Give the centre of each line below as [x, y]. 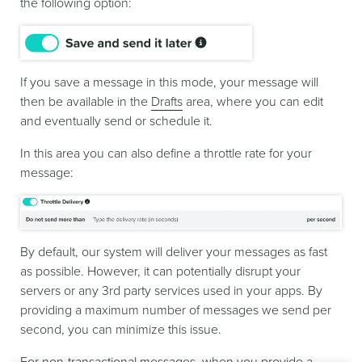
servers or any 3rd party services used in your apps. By [171, 291]
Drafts [167, 101]
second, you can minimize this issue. [121, 330]
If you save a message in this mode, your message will [169, 82]
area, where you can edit [253, 101]
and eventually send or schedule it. [116, 121]
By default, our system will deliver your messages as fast [174, 253]
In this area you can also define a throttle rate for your [166, 153]
